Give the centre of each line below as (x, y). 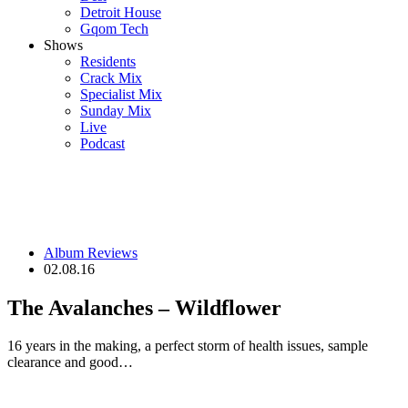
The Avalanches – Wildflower (144, 307)
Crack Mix (111, 77)
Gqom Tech (114, 28)
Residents (108, 61)
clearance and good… (70, 362)
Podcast (102, 143)
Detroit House (121, 12)
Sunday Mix (116, 110)
